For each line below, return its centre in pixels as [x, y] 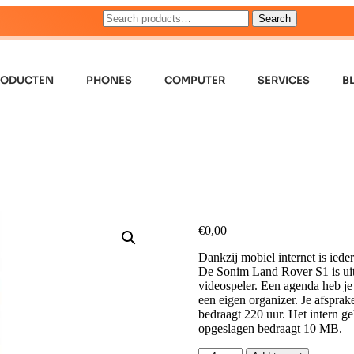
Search [275, 19]
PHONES [109, 80]
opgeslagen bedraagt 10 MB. [270, 328]
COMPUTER [195, 80]
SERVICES [284, 80]
